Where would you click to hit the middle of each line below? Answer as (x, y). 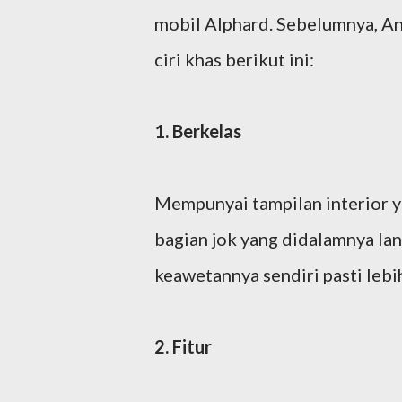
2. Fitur (183, 346)
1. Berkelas (198, 131)
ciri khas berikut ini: (234, 59)
